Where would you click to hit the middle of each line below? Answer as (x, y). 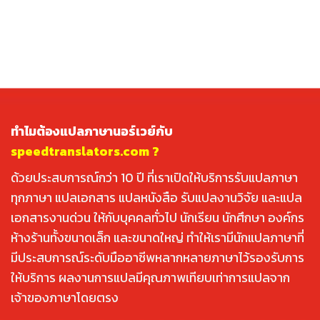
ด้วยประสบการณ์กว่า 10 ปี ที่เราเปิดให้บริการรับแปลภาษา (154, 177)
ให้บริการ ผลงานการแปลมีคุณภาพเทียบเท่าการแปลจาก (150, 277)
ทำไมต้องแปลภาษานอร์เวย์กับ (92, 131)
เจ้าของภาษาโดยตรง (65, 297)
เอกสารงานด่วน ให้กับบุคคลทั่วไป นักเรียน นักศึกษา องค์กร (157, 217)
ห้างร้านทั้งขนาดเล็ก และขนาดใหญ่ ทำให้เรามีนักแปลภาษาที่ (157, 237)
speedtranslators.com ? (85, 151)
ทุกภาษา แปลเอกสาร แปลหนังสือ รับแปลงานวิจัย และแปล (156, 197)
